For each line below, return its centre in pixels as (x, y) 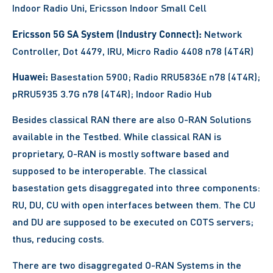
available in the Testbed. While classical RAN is (117, 136)
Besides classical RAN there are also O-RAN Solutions (132, 119)
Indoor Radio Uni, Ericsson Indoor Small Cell (109, 8)
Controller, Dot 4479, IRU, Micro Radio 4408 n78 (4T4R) (133, 51)
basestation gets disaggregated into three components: (136, 188)
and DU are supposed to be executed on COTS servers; (133, 222)
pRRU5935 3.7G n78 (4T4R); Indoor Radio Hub (112, 93)
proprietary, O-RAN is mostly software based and (121, 154)
